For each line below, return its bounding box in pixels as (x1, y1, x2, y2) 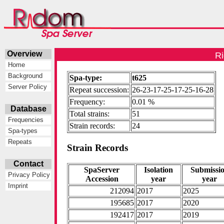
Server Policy (6, 83, 47, 91)
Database (10, 104, 46, 113)
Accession (85, 174, 118, 183)
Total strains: (69, 109, 110, 118)
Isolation (144, 165, 173, 174)
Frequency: (69, 97, 105, 106)
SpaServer (84, 165, 120, 174)
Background (6, 72, 43, 80)
